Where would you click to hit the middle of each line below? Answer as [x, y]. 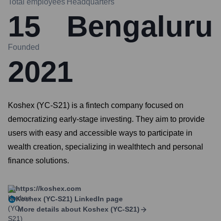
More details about [49, 209]
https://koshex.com [48, 188]
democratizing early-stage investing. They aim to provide [106, 119]
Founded [24, 47]
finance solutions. [38, 161]
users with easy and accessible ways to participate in [100, 133]
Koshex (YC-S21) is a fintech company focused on [96, 105]
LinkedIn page [98, 199]
